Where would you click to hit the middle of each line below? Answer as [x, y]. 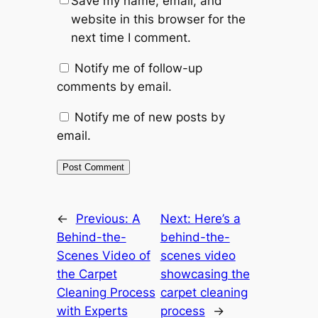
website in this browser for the [158, 20]
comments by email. [114, 87]
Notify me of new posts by [149, 117]
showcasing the [205, 274]
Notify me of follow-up [138, 68]
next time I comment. [131, 38]
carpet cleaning [204, 293]
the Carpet [87, 274]
